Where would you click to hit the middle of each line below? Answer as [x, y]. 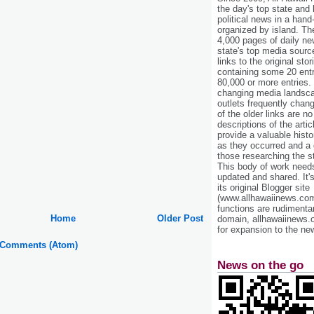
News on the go [260, 265]
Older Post [180, 218]
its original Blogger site [264, 188]
